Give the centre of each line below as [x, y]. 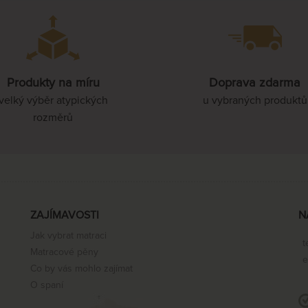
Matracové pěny [64, 252]
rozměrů [53, 117]
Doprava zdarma [255, 83]
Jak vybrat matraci [68, 235]
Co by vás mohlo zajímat [81, 268]
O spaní [47, 285]
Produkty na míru [53, 83]
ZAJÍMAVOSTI [65, 215]
